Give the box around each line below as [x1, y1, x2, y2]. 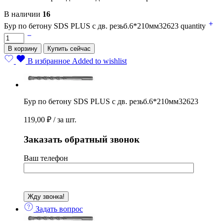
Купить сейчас [47, 44, 91, 52]
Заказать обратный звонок [24, 134, 140, 145]
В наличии [4, 9, 42, 18]
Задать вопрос [34, 205, 83, 214]
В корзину [8, 44, 37, 52]
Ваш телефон [24, 154, 68, 163]
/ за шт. [53, 115, 76, 124]
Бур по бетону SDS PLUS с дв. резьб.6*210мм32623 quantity [4, 21, 208, 30]
